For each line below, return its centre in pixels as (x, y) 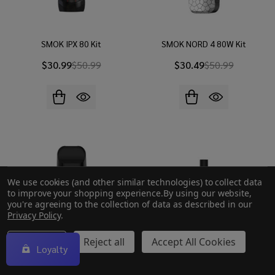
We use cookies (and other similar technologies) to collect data (135, 182)
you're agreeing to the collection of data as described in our (130, 204)
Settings (37, 242)
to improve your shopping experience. (86, 193)
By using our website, (208, 193)
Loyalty (52, 249)
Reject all (104, 242)
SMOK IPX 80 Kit (71, 43)
